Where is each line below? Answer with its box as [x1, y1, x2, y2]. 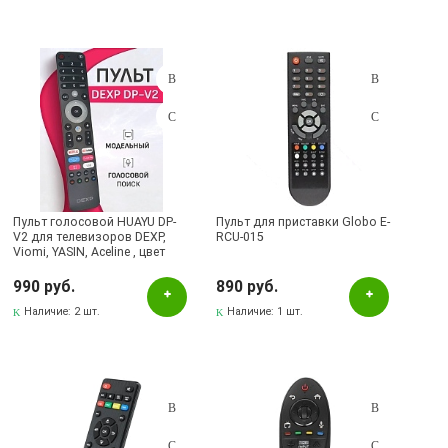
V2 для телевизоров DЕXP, [13, 230, 167, 244]
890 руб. [216, 277, 279, 296]
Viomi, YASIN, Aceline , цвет [13, 245, 166, 259]
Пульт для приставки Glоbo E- [216, 215, 391, 229]
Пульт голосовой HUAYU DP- [13, 215, 177, 229]
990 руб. [13, 277, 76, 296]
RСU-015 [216, 230, 265, 244]
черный [13, 260, 57, 274]
